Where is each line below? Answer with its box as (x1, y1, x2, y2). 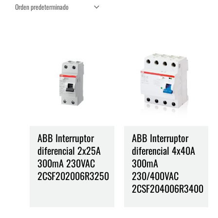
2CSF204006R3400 (131, 181, 203, 196)
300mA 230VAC (37, 155, 95, 170)
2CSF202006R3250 (37, 168, 109, 183)
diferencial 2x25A (37, 143, 101, 158)
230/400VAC (131, 168, 179, 183)
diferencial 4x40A (131, 143, 195, 158)
